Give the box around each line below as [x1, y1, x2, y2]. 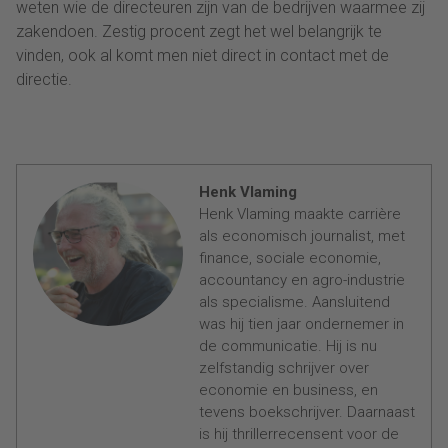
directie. [16, 70, 72, 90]
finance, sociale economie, [199, 249, 381, 268]
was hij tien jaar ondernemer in [199, 315, 404, 334]
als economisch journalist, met [199, 227, 405, 246]
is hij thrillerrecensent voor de [199, 425, 399, 444]
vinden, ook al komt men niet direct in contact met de [16, 46, 389, 66]
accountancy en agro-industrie [199, 271, 405, 290]
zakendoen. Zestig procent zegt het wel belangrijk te [16, 22, 382, 42]
